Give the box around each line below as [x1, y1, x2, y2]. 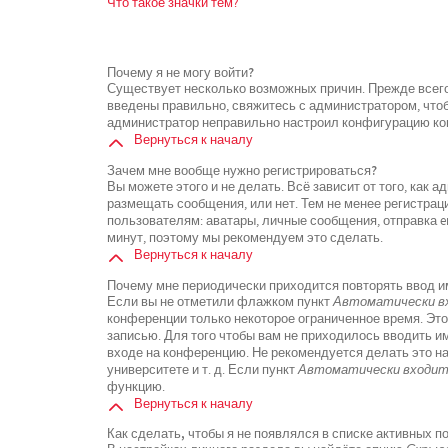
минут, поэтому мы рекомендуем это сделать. [107, 229, 383, 246]
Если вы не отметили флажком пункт [107, 293, 333, 310]
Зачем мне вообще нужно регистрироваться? [107, 161, 377, 178]
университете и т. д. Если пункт [107, 361, 298, 378]
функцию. [107, 378, 165, 395]
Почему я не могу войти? [107, 63, 254, 80]
